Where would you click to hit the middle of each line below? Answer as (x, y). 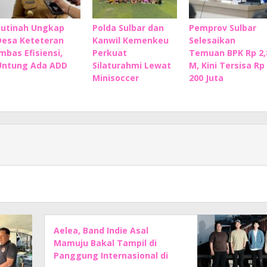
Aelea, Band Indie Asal (101, 230)
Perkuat (109, 53)
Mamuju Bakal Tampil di (105, 243)
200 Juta (206, 78)
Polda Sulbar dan (128, 28)
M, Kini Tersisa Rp (226, 65)
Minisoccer (115, 78)
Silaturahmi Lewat (131, 65)
